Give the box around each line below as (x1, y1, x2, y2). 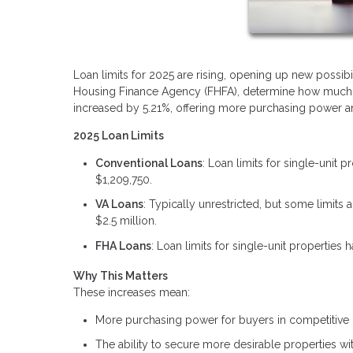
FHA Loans (95, 239, 151, 252)
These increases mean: (73, 285, 190, 299)
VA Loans (95, 198, 143, 211)
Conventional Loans (95, 156, 203, 169)
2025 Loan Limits (73, 128, 164, 142)
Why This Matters (73, 269, 168, 282)
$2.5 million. (95, 214, 157, 228)
